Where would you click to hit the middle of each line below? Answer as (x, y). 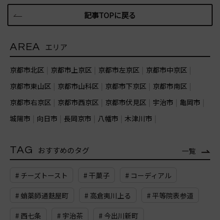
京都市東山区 (30, 86)
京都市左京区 (119, 70)
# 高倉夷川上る (108, 196)
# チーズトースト (41, 176)
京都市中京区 (166, 70)
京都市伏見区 (126, 102)
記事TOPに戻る (110, 15)
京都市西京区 (78, 102)
